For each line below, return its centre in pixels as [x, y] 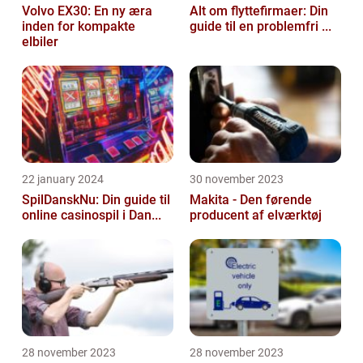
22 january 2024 [63, 179]
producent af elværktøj [256, 215]
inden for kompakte [79, 26]
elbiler [40, 42]
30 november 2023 [237, 179]
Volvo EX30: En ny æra [87, 11]
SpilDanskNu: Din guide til [96, 200]
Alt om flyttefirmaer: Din [259, 11]
